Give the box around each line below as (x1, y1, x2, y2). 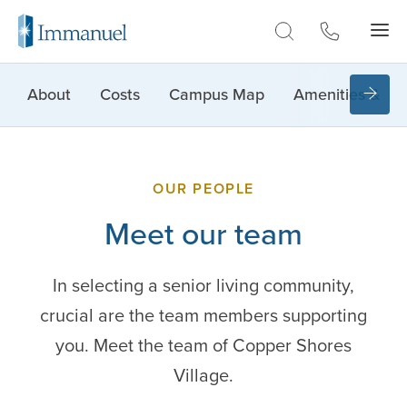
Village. (174, 362, 233, 389)
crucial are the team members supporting (40, 302, 367, 329)
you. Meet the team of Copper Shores (55, 332, 352, 359)
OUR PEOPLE (153, 178, 254, 199)
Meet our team (104, 211, 303, 257)
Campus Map (169, 83, 264, 106)
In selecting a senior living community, (53, 272, 354, 299)
